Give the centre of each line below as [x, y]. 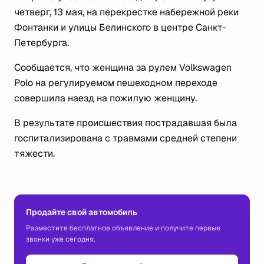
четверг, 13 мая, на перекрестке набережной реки [126, 12]
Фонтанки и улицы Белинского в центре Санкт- [120, 27]
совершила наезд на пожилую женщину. [105, 98]
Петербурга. [42, 43]
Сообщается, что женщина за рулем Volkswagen [123, 67]
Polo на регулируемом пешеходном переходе [116, 83]
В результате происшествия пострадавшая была [126, 123]
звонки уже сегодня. [60, 239]
